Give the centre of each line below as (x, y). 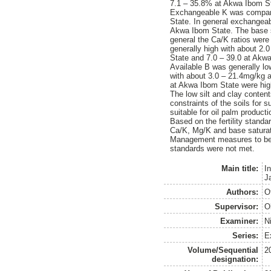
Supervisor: (237, 206)
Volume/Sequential (223, 250)
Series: (246, 235)
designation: (235, 259)
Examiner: (240, 221)
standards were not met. (213, 149)
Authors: (243, 192)
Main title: (240, 168)
